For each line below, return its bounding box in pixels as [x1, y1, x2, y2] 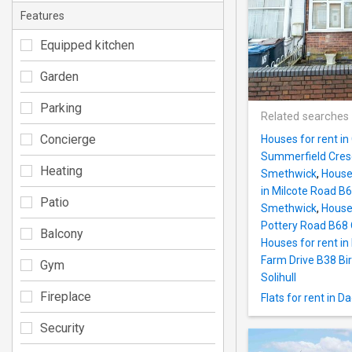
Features [20, 9, 64, 22]
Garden [40, 68, 79, 84]
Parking [40, 100, 82, 115]
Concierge [40, 131, 96, 147]
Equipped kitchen [40, 37, 134, 53]
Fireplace [40, 288, 91, 304]
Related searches [261, 110, 349, 124]
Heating [40, 163, 82, 178]
